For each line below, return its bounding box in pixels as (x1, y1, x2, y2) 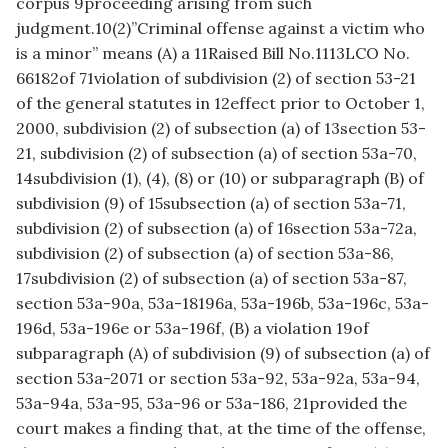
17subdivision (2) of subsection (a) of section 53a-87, (16, 268, 407, 289)
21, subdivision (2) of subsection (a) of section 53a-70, (16, 143, 417, 164)
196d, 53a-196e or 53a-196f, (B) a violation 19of (16, 318, 369, 339)
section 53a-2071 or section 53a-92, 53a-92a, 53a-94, (16, 368, 420, 389)
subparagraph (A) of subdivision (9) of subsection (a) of (16, 343, 430, 364)
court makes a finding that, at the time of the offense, (16, 418, 426, 439)
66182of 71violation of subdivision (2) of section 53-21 (16, 68, 416, 89)
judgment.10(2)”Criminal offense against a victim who (16, 18, 425, 39)
